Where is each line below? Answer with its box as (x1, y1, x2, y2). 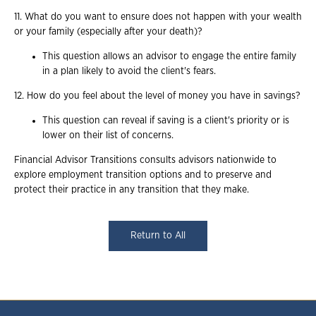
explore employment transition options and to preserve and (14, 170, 272, 181)
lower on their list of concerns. (42, 130, 174, 141)
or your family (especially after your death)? (14, 27, 202, 37)
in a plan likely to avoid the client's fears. (42, 66, 216, 77)
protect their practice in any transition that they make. (14, 185, 249, 195)
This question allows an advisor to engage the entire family (42, 51, 296, 62)
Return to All (130, 231, 186, 241)
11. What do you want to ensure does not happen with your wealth (14, 12, 302, 23)
